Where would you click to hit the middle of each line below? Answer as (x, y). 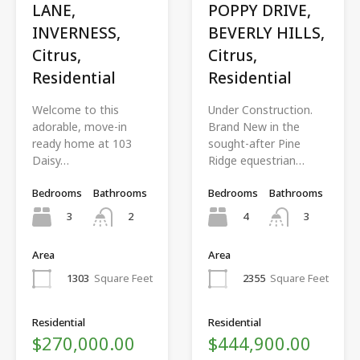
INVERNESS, (76, 33)
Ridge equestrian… (256, 160)
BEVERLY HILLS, (266, 33)
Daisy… (51, 160)
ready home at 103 (82, 143)
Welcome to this (76, 109)
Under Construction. (260, 109)
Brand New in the (254, 126)
